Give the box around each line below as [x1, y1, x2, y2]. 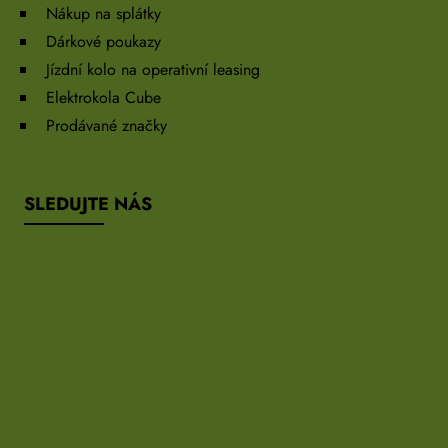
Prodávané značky [46, 114, 167, 138]
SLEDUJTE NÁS [24, 191, 152, 218]
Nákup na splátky [46, 2, 161, 26]
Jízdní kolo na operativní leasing [46, 58, 260, 82]
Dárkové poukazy [46, 30, 161, 54]
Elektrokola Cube [46, 86, 161, 110]
